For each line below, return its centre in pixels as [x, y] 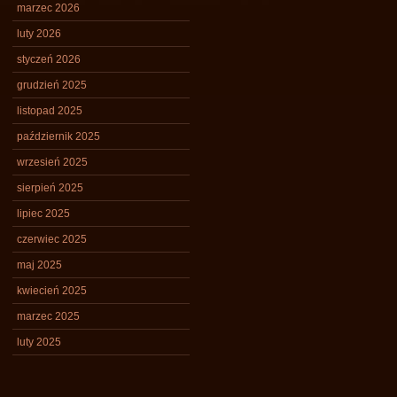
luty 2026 [39, 34]
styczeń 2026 [49, 59]
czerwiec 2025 [52, 239]
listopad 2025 [50, 111]
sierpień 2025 [50, 188]
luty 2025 [39, 342]
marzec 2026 [48, 8]
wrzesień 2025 [52, 162]
